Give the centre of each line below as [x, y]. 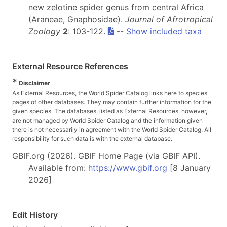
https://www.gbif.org [128, 168]
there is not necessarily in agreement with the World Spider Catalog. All [112, 130]
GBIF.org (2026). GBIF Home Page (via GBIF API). [106, 156]
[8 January [189, 168]
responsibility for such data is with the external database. [92, 139]
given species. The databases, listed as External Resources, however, [110, 111]
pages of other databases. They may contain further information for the [112, 102]
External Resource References [70, 67]
